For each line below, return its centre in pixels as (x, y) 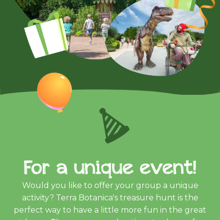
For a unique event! (110, 167)
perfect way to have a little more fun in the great (110, 210)
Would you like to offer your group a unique (110, 185)
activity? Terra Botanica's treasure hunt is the (110, 197)
